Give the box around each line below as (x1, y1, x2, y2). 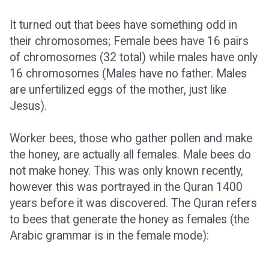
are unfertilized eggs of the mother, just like (10, 83, 226, 97)
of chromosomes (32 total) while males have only (10, 50, 258, 64)
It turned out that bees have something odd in (10, 18, 237, 32)
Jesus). (10, 99, 47, 113)
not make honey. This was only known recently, (10, 164, 243, 178)
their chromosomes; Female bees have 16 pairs (10, 34, 249, 48)
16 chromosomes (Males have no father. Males (10, 67, 247, 80)
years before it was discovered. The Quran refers (10, 196, 257, 210)
